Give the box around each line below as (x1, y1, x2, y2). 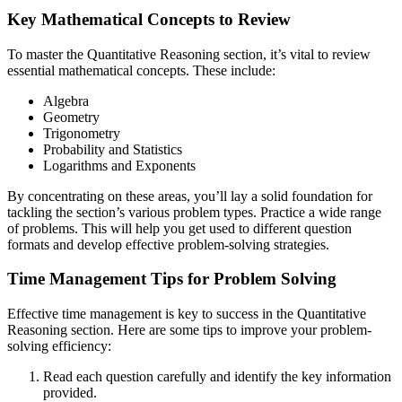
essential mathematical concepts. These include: (7, 62, 275, 78)
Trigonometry (43, 125, 120, 141)
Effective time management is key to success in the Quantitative (7, 306, 366, 322)
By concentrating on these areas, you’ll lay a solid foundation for (7, 188, 372, 204)
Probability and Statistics (43, 141, 182, 157)
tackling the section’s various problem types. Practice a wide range (7, 204, 381, 220)
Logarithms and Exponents (43, 157, 196, 173)
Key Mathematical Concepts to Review (7, 10, 291, 30)
